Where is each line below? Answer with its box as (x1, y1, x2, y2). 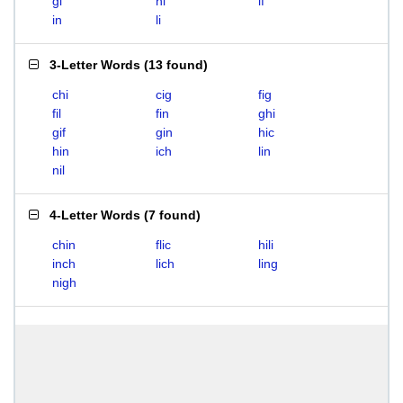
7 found (148, 208, 196, 222)
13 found (148, 58, 203, 72)
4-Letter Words (49, 208, 140, 222)
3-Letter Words (49, 58, 140, 72)
